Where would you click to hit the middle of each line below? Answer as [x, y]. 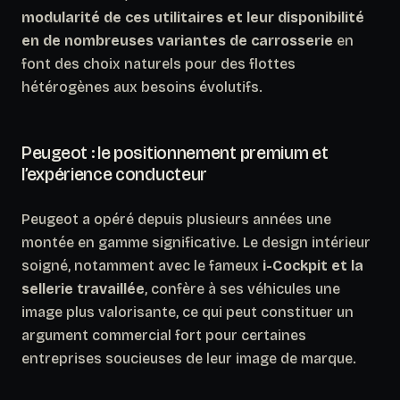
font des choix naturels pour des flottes [158, 63]
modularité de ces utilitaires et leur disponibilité [193, 17]
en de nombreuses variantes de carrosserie [177, 40]
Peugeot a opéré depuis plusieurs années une [176, 219]
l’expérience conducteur [115, 174]
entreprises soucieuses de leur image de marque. [189, 358]
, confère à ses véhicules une [242, 288]
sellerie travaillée [83, 288]
